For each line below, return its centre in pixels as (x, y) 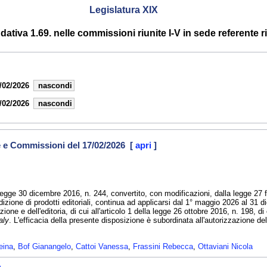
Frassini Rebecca (163, 246)
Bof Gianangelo (44, 246)
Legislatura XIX (124, 10)
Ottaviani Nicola (225, 246)
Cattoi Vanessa (102, 246)
